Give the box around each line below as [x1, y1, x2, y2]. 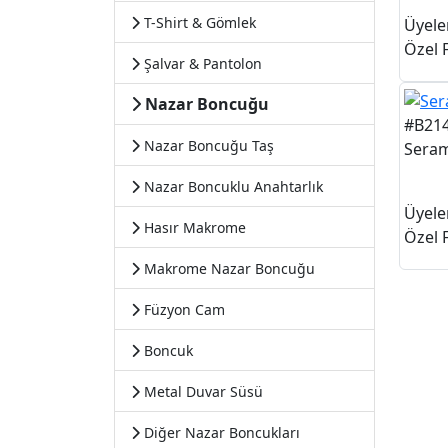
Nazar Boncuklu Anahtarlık [140, 177, 323, 196]
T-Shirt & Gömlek [140, 13, 256, 32]
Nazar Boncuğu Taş [140, 136, 274, 155]
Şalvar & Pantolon [140, 54, 262, 73]
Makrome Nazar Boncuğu [140, 259, 315, 278]
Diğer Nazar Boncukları [140, 423, 300, 442]
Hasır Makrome [140, 218, 246, 237]
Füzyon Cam [140, 300, 225, 319]
